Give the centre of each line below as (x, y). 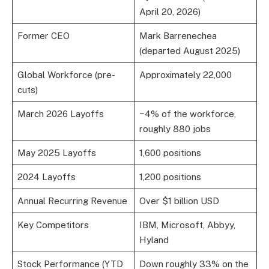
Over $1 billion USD (179, 201)
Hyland (154, 240)
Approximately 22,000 (185, 74)
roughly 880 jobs (175, 128)
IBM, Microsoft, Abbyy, (187, 225)
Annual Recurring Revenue (72, 201)
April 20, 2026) (170, 11)
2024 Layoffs (46, 177)
